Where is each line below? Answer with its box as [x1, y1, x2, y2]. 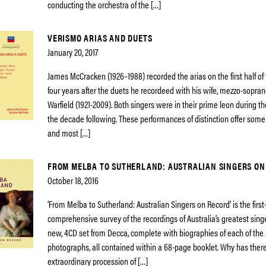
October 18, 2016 [47, 173, 99, 187]
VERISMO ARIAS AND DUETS [47, 31, 153, 45]
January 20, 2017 [47, 45, 98, 59]
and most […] [47, 126, 90, 140]
